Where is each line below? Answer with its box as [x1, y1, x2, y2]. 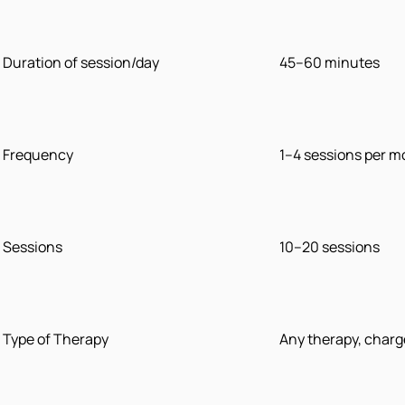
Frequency [3, 145, 73, 165]
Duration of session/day [3, 52, 159, 73]
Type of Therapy [3, 329, 108, 350]
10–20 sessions [279, 237, 380, 258]
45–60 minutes [279, 52, 380, 73]
